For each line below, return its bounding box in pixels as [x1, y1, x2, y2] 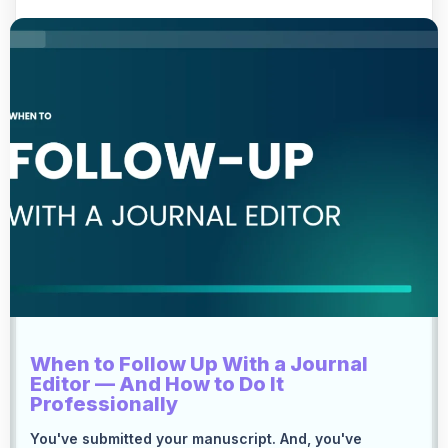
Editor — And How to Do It [30, 372, 284, 397]
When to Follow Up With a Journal [30, 352, 368, 377]
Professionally [30, 392, 178, 417]
